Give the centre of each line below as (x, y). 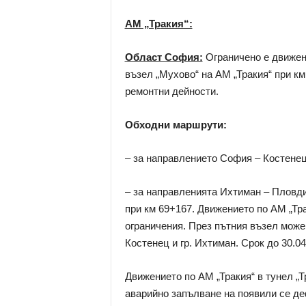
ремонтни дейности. (171, 91)
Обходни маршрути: (176, 125)
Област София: (164, 57)
